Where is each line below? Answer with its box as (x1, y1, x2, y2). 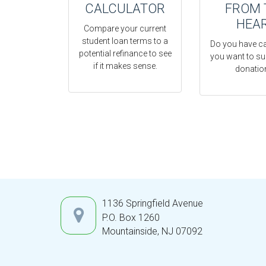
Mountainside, (102, 226, 159, 237)
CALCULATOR (85, 1, 166, 17)
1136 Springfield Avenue (102, 198, 203, 210)
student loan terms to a (82, 36, 169, 46)
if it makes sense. (93, 61, 157, 71)
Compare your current (84, 24, 167, 34)
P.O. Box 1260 (102, 212, 160, 224)
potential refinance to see (78, 49, 172, 59)
